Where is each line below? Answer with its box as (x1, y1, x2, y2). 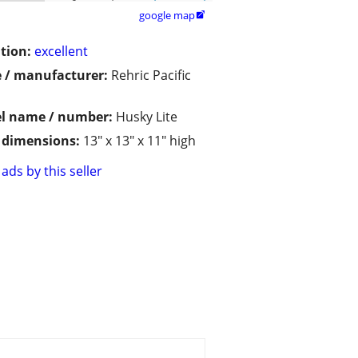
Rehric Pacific (111, 66, 191, 85)
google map (139, 8, 195, 23)
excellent (34, 42, 88, 61)
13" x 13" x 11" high (83, 132, 196, 150)
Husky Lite (116, 108, 177, 126)
